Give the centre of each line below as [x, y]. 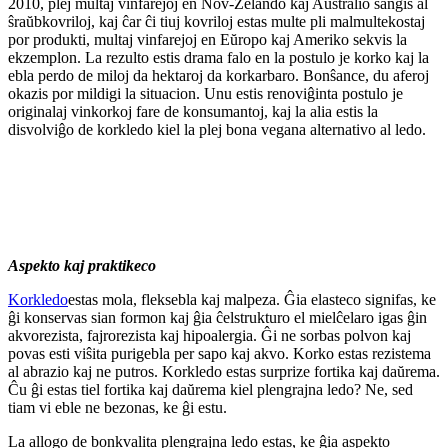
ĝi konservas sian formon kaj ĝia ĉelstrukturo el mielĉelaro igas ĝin [217, 317]
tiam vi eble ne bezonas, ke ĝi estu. [117, 407]
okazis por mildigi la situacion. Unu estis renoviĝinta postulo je [205, 93]
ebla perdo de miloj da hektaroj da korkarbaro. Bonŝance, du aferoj [218, 75]
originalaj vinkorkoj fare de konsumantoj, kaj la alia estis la [193, 111]
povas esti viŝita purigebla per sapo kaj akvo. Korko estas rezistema [219, 353]
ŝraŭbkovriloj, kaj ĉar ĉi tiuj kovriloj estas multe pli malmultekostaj [216, 21]
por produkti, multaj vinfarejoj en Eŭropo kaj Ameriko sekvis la [207, 39]
